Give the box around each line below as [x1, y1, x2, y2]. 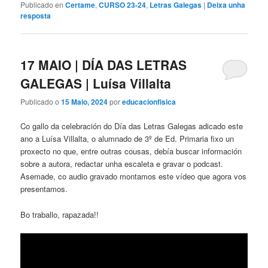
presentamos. [20, 183, 68, 195]
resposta [20, 10, 51, 21]
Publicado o [20, 96, 62, 107]
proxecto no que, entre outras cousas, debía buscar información [20, 145, 242, 157]
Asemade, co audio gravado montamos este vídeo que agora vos [20, 170, 247, 182]
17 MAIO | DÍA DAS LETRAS [20, 56, 187, 74]
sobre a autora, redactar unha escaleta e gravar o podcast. [20, 158, 224, 170]
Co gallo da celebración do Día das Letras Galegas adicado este [20, 120, 243, 132]
